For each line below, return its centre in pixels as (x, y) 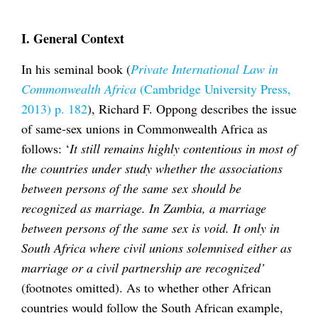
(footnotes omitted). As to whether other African (146, 288)
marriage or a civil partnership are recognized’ (143, 268)
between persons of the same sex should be (131, 188)
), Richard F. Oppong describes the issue (192, 109)
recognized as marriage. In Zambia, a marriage (144, 208)
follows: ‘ (45, 149)
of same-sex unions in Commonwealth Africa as (144, 129)
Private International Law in (204, 69)
